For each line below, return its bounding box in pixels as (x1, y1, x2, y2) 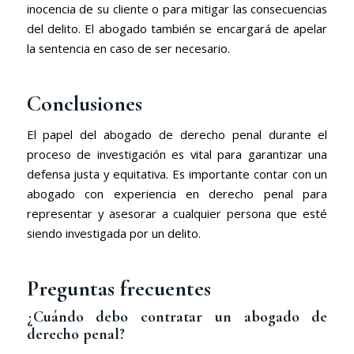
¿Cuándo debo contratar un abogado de (26, 307, 328, 327)
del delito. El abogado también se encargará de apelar (26, 20, 328, 36)
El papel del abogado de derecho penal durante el (26, 126, 328, 143)
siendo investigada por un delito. (26, 225, 201, 242)
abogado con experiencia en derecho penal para (26, 186, 328, 202)
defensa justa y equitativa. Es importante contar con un (26, 166, 328, 183)
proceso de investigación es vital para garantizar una (26, 146, 328, 163)
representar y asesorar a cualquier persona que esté (26, 205, 328, 222)
